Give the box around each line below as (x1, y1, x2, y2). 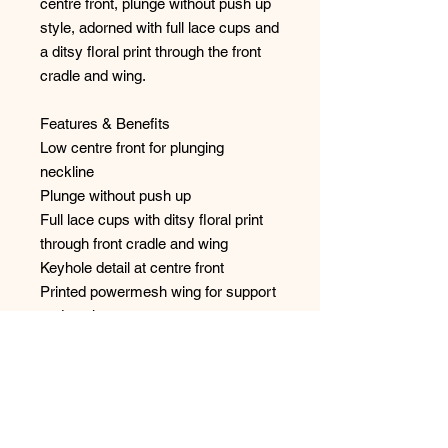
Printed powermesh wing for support (40, 282, 276, 300)
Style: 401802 (40, 426, 129, 444)
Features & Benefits (40, 114, 170, 132)
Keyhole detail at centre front (40, 258, 224, 276)
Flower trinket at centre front (40, 378, 222, 396)
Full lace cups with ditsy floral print (40, 210, 263, 228)
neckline (40, 162, 94, 180)
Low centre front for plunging (40, 138, 224, 156)
